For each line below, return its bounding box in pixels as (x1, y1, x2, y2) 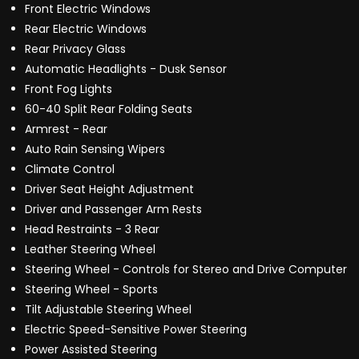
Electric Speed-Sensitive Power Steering (25, 321, 247, 338)
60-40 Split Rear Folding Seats (25, 101, 192, 118)
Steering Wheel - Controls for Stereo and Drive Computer (25, 261, 347, 278)
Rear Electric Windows (25, 21, 147, 38)
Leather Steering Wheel (25, 241, 155, 258)
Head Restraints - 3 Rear (25, 221, 159, 238)
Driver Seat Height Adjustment (25, 181, 194, 198)
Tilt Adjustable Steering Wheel (25, 301, 192, 318)
